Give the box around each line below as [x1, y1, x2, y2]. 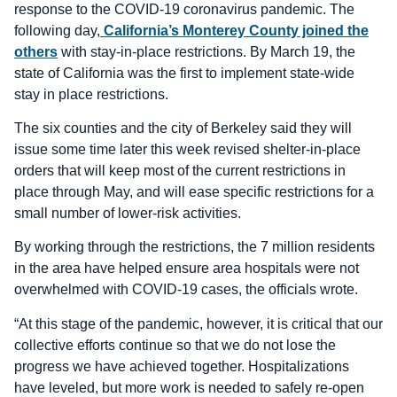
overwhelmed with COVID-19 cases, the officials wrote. [14, 282, 358, 298]
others [14, 43, 58, 59]
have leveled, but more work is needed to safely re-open [14, 379, 364, 395]
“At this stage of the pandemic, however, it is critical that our [14, 315, 383, 331]
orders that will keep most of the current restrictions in [14, 162, 346, 178]
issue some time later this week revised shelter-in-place [14, 141, 361, 157]
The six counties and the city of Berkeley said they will [14, 120, 352, 136]
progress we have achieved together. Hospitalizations [14, 358, 349, 374]
